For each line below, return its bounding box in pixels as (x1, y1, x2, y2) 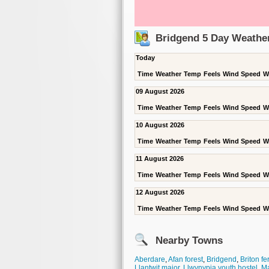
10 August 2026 (136, 121, 184, 128)
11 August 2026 (136, 155, 184, 162)
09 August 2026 (136, 88, 184, 95)
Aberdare (134, 255, 165, 264)
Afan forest (168, 255, 203, 264)
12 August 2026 (136, 189, 184, 196)
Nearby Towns (156, 235, 223, 246)
